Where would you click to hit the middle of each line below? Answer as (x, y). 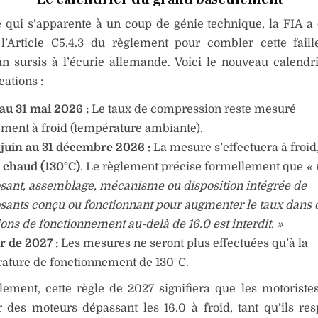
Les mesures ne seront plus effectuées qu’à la (183, 244)
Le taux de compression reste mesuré (192, 110)
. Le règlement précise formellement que (193, 167)
